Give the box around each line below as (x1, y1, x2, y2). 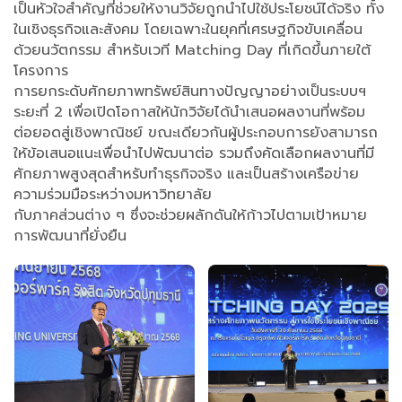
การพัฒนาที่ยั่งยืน (13, 224, 132, 247)
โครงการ (13, 59, 68, 82)
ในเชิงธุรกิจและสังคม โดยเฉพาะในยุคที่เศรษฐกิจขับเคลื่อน (13, 18, 363, 40)
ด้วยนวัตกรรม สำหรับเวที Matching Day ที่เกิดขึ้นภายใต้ (13, 39, 371, 61)
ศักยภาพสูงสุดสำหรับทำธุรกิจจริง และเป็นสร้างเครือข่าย (13, 162, 359, 185)
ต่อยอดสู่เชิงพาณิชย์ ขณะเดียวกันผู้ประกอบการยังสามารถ (13, 121, 378, 144)
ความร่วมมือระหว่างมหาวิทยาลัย (13, 183, 212, 205)
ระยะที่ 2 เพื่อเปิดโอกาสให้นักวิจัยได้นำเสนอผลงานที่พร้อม (13, 100, 365, 123)
